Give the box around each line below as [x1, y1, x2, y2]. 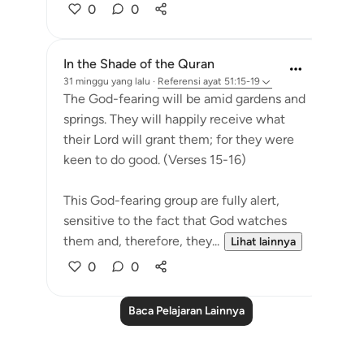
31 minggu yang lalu [63, 76, 150, 87]
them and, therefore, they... [63, 233, 219, 249]
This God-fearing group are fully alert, [63, 193, 279, 208]
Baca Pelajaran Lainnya [128, 304, 245, 318]
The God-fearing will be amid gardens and [63, 91, 305, 106]
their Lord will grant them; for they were [63, 132, 294, 147]
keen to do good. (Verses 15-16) [63, 152, 246, 167]
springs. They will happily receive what [63, 111, 285, 127]
